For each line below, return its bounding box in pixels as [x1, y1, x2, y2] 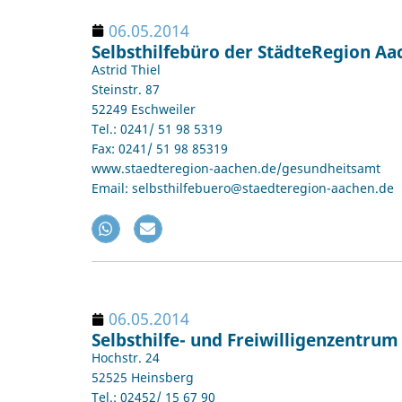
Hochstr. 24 [92, 349, 160, 367]
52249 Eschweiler [92, 100, 196, 118]
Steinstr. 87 [92, 80, 160, 98]
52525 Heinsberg [92, 369, 194, 387]
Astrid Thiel [92, 60, 161, 78]
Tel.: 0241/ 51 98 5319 [92, 119, 223, 137]
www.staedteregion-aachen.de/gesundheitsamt [92, 159, 380, 177]
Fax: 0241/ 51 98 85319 [92, 139, 228, 157]
